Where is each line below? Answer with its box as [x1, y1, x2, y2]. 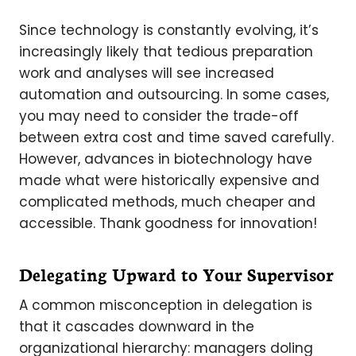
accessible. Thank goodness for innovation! [19, 213, 317, 233]
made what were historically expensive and [19, 170, 319, 190]
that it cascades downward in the [19, 316, 254, 336]
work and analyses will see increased [19, 63, 274, 83]
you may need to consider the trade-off [19, 106, 299, 126]
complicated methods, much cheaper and [19, 192, 315, 211]
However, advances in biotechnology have [19, 149, 312, 168]
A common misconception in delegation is [19, 295, 312, 315]
